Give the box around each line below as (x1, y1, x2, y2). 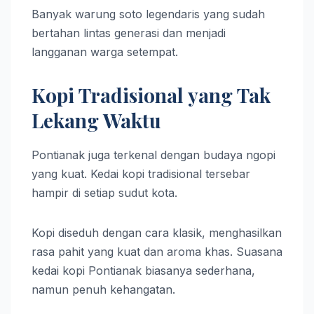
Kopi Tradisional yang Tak (32, 82, 271, 109)
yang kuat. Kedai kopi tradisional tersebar (32, 167, 250, 182)
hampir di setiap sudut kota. (32, 186, 177, 200)
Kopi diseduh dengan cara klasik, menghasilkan (32, 226, 282, 240)
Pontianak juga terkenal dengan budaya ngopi (32, 148, 275, 163)
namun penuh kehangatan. (32, 282, 175, 297)
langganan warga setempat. (32, 45, 178, 60)
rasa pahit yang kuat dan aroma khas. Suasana (32, 245, 282, 259)
